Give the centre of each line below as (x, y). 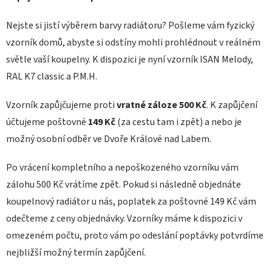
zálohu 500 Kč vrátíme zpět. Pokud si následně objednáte (124, 185)
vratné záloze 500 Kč (161, 105)
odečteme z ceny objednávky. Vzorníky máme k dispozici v (124, 219)
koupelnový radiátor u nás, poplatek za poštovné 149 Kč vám (131, 202)
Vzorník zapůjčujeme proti (61, 105)
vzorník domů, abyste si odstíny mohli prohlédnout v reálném (133, 43)
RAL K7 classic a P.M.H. (52, 77)
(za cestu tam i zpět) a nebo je (178, 122)
